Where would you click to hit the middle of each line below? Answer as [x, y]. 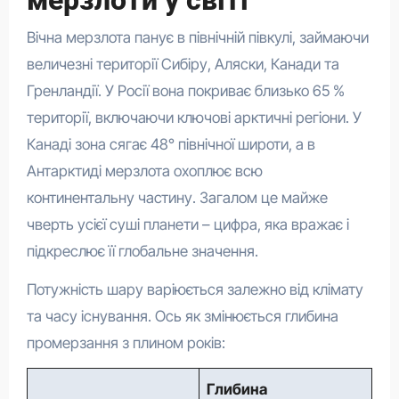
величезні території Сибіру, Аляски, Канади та [183, 65]
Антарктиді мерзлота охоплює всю [144, 171]
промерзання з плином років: [126, 343]
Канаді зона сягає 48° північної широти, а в [171, 145]
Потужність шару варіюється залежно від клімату [195, 290]
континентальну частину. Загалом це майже [177, 198]
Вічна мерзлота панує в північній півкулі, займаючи [197, 38]
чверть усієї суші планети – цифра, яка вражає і [187, 225]
